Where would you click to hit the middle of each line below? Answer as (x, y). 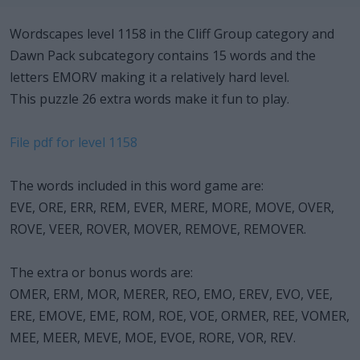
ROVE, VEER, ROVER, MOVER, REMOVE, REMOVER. (158, 229)
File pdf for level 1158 (74, 142)
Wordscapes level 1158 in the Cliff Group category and (172, 33)
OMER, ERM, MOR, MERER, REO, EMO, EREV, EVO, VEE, (171, 294)
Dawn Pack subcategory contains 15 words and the (163, 55)
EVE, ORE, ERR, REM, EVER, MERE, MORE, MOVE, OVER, (172, 207)
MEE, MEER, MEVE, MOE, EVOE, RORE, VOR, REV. (153, 337)
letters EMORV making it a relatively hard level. (149, 77)
